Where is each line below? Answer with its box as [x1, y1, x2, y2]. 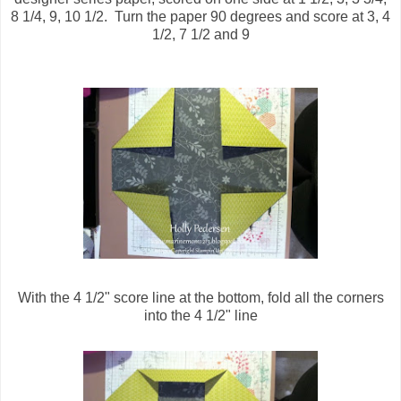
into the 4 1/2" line [143, 308, 258, 324]
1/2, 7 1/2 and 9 [151, 27, 250, 43]
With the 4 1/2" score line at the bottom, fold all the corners [17, 290, 384, 306]
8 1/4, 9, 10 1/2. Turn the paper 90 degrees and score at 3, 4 [11, 9, 390, 25]
